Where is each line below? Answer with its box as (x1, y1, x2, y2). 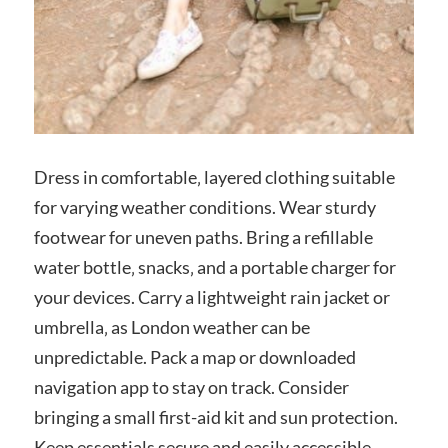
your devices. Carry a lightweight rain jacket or (33, 285, 390, 308)
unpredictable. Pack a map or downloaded (33, 345, 356, 368)
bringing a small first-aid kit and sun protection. (33, 405, 398, 428)
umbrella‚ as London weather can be (33, 315, 310, 338)
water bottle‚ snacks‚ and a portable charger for (33, 255, 396, 278)
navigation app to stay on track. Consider (33, 375, 349, 398)
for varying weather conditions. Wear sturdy (33, 195, 376, 218)
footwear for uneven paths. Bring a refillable (33, 225, 373, 248)
